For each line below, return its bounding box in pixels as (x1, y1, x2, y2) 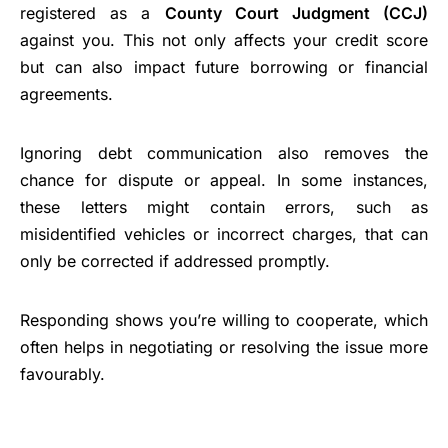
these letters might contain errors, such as (20, 196, 428, 217)
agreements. (20, 83, 113, 104)
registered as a (20, 2, 165, 23)
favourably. (20, 363, 105, 384)
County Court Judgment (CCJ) (164, 2, 428, 23)
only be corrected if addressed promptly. (20, 250, 330, 271)
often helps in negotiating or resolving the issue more (20, 336, 428, 357)
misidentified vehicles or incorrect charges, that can (20, 223, 428, 244)
